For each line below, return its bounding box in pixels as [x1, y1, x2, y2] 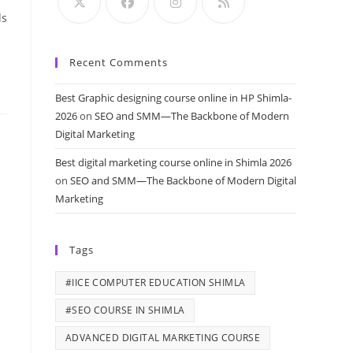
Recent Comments [69, 54, 168, 69]
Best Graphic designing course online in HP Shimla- [55, 90, 292, 105]
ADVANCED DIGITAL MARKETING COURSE [65, 330, 261, 344]
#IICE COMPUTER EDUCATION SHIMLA [65, 275, 246, 289]
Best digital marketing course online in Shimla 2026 [55, 154, 292, 169]
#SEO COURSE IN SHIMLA [65, 303, 185, 317]
